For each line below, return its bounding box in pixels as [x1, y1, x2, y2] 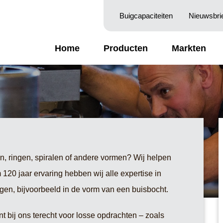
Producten [103, 43, 148, 53]
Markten [171, 43, 206, 53]
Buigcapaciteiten [119, 11, 173, 20]
